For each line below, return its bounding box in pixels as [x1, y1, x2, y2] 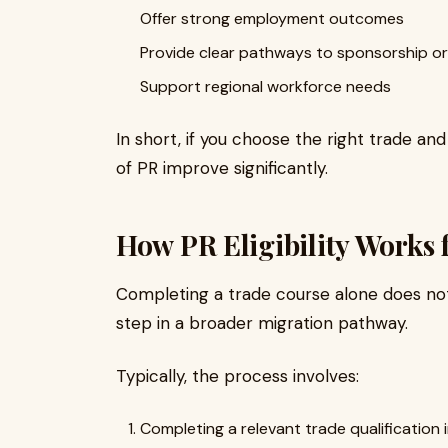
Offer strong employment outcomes [140, 8, 404, 29]
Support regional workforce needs [140, 76, 391, 97]
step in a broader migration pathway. [116, 312, 408, 334]
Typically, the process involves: [116, 365, 359, 387]
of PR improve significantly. [116, 157, 328, 179]
